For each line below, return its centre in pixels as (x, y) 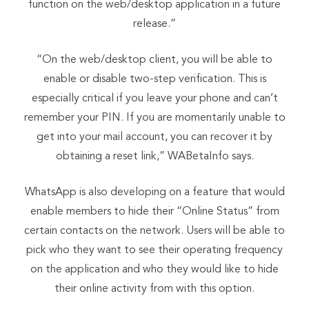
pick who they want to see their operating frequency (154, 250)
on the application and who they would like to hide (154, 269)
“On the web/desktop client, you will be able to (154, 60)
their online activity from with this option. (154, 289)
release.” (154, 24)
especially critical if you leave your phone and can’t (154, 98)
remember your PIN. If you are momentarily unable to (154, 118)
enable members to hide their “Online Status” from (154, 211)
